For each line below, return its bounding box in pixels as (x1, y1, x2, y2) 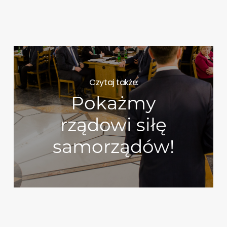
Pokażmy (71, 92, 157, 115)
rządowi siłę (60, 113, 167, 136)
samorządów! (53, 135, 175, 158)
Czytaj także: (89, 76, 138, 88)
